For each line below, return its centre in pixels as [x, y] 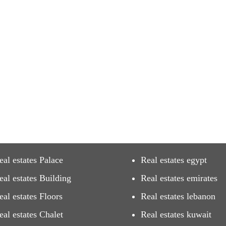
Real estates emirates [179, 178]
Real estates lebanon [178, 196]
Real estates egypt [174, 160]
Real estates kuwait [176, 214]
